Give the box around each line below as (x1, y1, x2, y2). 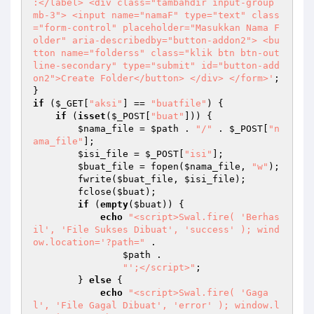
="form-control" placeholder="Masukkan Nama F (33, 22, 280, 33)
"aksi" (89, 98, 123, 109)
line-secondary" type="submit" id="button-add (33, 60, 280, 71)
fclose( (78, 186, 117, 197)
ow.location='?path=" (33, 237, 145, 247)
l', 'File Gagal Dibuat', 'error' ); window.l (33, 300, 280, 310)
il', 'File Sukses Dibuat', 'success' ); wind (33, 224, 280, 235)
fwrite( (78, 174, 117, 184)
